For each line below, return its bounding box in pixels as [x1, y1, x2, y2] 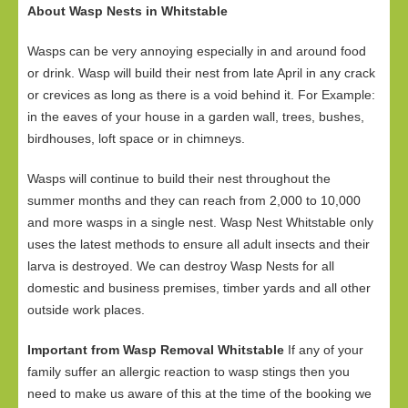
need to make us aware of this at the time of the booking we [27, 386, 372, 401]
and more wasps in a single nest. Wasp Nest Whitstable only [27, 215, 373, 229]
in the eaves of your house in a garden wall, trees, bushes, [27, 109, 364, 124]
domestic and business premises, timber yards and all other [27, 280, 371, 295]
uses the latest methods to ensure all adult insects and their [27, 237, 370, 251]
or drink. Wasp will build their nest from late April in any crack [27, 66, 375, 80]
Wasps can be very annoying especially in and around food [27, 44, 366, 58]
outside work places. [27, 302, 145, 317]
